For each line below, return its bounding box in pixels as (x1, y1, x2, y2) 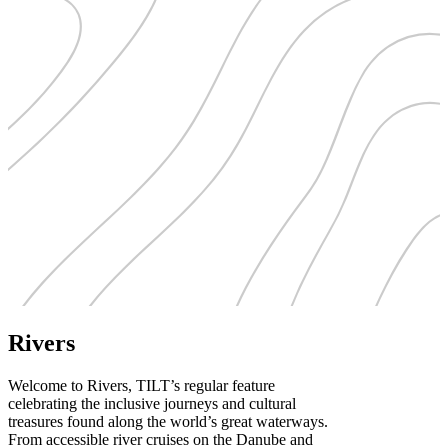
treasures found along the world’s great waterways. (8, 412, 328, 430)
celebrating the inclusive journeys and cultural (8, 394, 296, 412)
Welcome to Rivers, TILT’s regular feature (8, 376, 275, 394)
